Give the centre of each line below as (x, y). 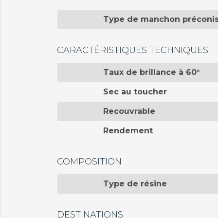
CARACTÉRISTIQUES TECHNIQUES (133, 50)
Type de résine (135, 184)
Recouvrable (129, 111)
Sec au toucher (135, 92)
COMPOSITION (89, 162)
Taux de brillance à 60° (151, 72)
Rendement (128, 131)
